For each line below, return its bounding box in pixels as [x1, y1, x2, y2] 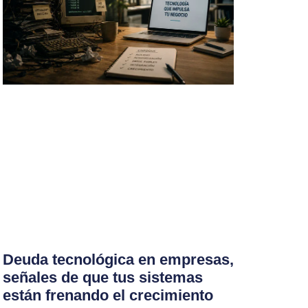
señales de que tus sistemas [3, 268, 203, 286]
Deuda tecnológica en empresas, [3, 250, 234, 268]
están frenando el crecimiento [3, 286, 214, 304]
